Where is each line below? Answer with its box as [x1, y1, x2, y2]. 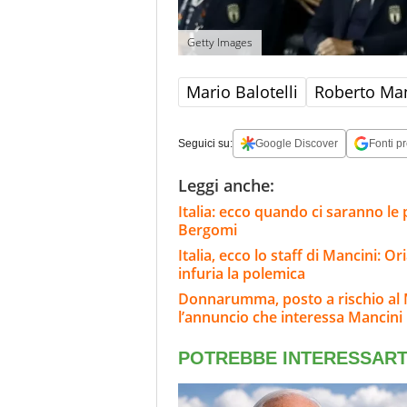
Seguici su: [178, 137, 233, 151]
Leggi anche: [178, 174, 274, 197]
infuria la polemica [178, 263, 305, 284]
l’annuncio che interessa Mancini [178, 307, 402, 328]
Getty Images [187, 35, 253, 51]
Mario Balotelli [186, 81, 298, 104]
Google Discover [255, 137, 338, 151]
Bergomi [178, 220, 237, 241]
